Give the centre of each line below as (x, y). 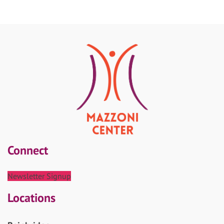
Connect (28, 150)
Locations (31, 197)
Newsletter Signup (39, 176)
